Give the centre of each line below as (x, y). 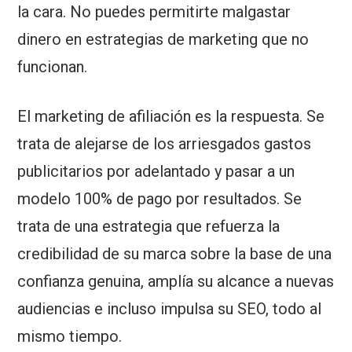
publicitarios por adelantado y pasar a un (156, 171)
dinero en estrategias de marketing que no (163, 39)
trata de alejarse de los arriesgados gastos (165, 143)
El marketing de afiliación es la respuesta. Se (171, 116)
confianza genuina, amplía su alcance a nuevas (176, 281)
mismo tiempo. (70, 336)
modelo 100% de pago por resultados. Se (160, 198)
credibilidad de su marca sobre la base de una (175, 253)
